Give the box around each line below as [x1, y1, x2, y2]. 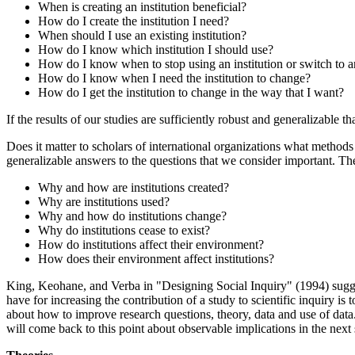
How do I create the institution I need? [38, 14, 229, 29]
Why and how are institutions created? [38, 181, 229, 195]
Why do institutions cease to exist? [38, 223, 210, 238]
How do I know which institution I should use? [38, 43, 273, 57]
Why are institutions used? [38, 195, 170, 209]
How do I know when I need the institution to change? [38, 71, 311, 86]
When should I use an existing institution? [38, 29, 246, 43]
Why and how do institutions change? [38, 209, 227, 223]
